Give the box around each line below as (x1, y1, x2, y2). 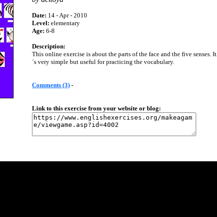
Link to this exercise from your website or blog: (32, 105, 161, 112)
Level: (32, 19, 49, 27)
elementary (49, 19, 80, 27)
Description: (32, 43, 65, 50)
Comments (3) (32, 81, 70, 89)
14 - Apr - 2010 (46, 12, 87, 19)
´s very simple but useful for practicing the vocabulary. (32, 58, 174, 65)
